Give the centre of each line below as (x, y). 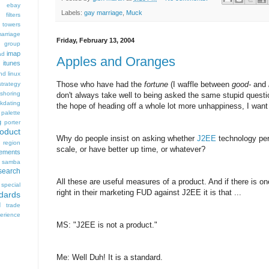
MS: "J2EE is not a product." (107, 225)
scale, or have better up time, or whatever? (131, 149)
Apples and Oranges (116, 61)
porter (12, 122)
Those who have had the (100, 84)
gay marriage (103, 13)
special (11, 185)
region (12, 143)
